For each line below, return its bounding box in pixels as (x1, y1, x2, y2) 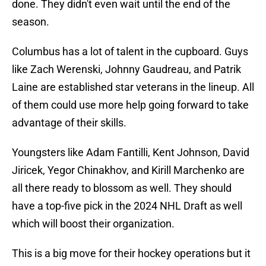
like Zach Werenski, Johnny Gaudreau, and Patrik (12, 63, 241, 76)
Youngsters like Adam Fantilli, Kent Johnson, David (12, 146, 249, 159)
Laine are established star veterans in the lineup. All (12, 81, 254, 94)
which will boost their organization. (12, 217, 175, 230)
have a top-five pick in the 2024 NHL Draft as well (12, 199, 242, 213)
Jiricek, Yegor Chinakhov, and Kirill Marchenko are (12, 164, 245, 177)
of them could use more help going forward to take (12, 99, 249, 112)
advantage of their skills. (12, 116, 126, 129)
